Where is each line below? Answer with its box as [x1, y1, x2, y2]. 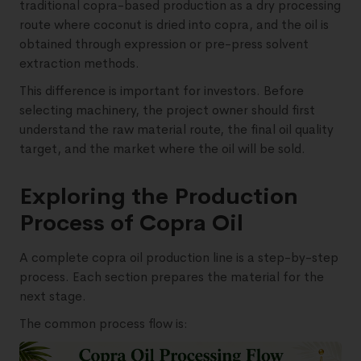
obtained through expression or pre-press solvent [19, 35, 309, 52]
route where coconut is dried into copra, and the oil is [19, 15, 329, 33]
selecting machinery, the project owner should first [19, 101, 315, 118]
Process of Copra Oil [19, 208, 243, 237]
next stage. [19, 287, 86, 305]
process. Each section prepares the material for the [19, 268, 324, 285]
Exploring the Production [19, 181, 298, 210]
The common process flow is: [19, 314, 188, 332]
